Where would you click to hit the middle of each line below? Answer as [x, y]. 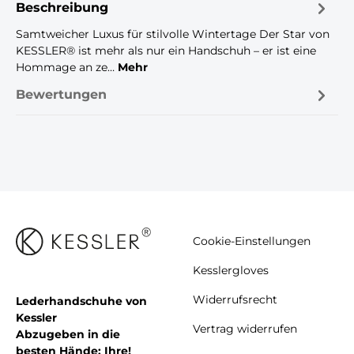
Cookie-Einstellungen [252, 241]
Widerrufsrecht [235, 299]
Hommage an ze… [67, 67]
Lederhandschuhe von [81, 301]
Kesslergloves [231, 270]
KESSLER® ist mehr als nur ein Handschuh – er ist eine [166, 50]
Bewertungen [61, 94]
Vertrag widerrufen [245, 329]
